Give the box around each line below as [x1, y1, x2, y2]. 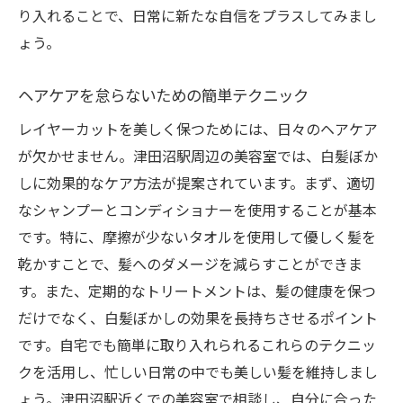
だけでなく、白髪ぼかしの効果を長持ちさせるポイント [18, 307, 378, 328]
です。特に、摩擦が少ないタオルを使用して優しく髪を [18, 226, 376, 247]
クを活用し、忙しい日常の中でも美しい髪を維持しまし [18, 361, 378, 382]
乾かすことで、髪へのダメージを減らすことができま [18, 253, 363, 274]
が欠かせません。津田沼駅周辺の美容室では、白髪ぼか [18, 145, 378, 166]
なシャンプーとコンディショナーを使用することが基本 [18, 199, 377, 220]
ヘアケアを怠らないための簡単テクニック [18, 83, 309, 106]
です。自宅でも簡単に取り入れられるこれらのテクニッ [18, 334, 376, 355]
